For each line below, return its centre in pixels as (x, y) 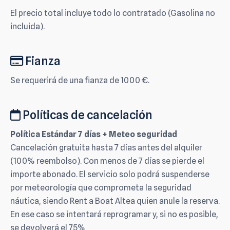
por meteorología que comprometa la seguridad (101, 188)
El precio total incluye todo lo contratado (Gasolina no (113, 13)
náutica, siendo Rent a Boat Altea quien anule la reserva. (115, 201)
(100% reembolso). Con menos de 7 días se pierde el (107, 161)
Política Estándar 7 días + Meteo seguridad (94, 135)
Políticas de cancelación (87, 114)
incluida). (27, 26)
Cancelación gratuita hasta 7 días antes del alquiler (106, 148)
